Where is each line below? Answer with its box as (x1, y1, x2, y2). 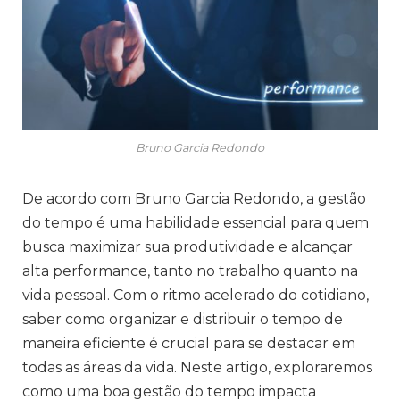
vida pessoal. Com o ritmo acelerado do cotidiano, (22, 287, 369, 304)
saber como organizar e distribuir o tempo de (22, 311, 343, 329)
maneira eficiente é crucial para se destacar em (22, 335, 355, 353)
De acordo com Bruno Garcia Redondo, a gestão (22, 190, 366, 208)
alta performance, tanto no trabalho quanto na (22, 262, 358, 280)
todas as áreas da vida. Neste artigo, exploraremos (22, 359, 372, 377)
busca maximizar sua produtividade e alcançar (22, 238, 353, 256)
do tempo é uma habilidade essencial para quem (22, 214, 369, 232)
